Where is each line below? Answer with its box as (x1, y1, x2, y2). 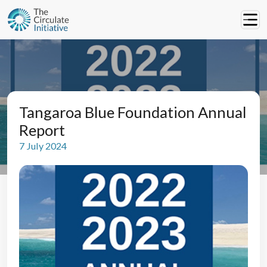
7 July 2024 (19, 139, 67, 151)
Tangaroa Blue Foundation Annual (19, 103, 247, 121)
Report (19, 120, 66, 139)
